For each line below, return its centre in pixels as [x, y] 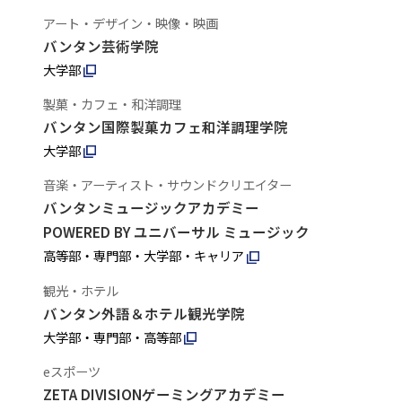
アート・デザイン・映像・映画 [130, 22]
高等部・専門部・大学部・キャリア [143, 256]
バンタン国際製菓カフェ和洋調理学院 [165, 126]
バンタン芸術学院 [100, 45]
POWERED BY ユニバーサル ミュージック [176, 232]
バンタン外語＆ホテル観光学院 [144, 313]
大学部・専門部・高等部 [112, 336]
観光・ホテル [80, 290]
